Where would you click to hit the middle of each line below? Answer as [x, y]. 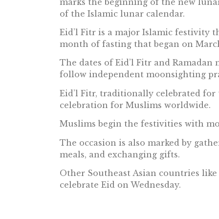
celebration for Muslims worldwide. [135, 105]
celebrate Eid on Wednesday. [120, 185]
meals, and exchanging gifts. [120, 154]
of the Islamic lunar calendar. [122, 13]
